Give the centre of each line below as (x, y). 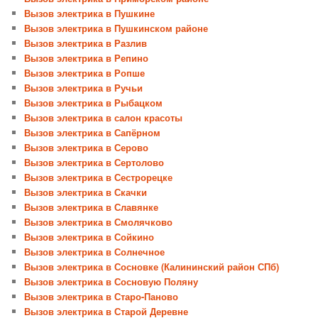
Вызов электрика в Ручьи (84, 88)
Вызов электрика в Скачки (86, 192)
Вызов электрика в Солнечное (95, 252)
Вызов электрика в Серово (87, 148)
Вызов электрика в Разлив (86, 43)
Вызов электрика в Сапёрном (93, 133)
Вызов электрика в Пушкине (90, 13)
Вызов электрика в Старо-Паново (102, 297)
